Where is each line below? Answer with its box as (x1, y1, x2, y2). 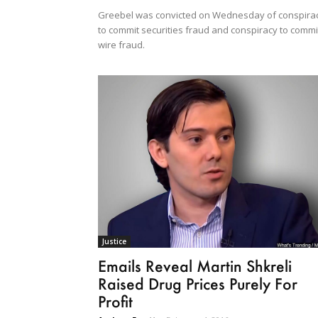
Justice (102, 236, 126, 246)
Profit (98, 291, 133, 311)
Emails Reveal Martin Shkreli (98, 256, 292, 275)
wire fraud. (98, 38, 145, 51)
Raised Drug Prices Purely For (98, 273, 297, 293)
